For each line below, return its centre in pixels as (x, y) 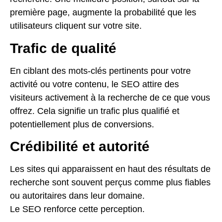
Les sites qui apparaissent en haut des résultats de (110, 169)
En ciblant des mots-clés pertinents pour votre (100, 71)
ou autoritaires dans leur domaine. (77, 195)
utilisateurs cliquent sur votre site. (76, 26)
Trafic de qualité (63, 48)
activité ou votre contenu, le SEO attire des (94, 84)
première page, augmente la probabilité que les (103, 13)
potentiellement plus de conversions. (82, 124)
